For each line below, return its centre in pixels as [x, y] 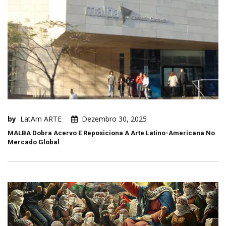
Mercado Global [34, 142]
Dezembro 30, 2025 [114, 119]
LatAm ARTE [41, 119]
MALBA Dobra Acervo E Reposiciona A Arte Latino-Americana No [111, 133]
